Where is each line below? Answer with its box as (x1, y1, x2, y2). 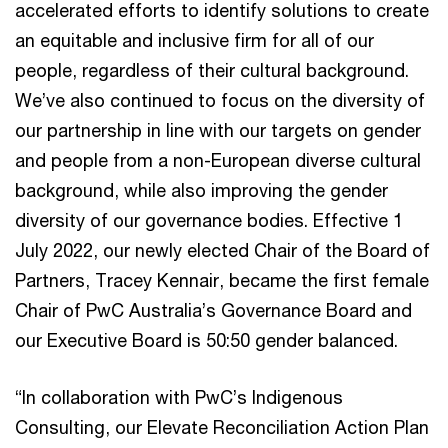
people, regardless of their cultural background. (15, 58, 409, 81)
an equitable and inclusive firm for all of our (15, 28, 374, 51)
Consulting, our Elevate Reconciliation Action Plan (15, 415, 429, 438)
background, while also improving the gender (15, 178, 388, 201)
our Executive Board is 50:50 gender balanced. (15, 328, 398, 351)
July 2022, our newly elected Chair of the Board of (15, 238, 430, 261)
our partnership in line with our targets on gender (15, 118, 421, 141)
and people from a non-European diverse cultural (15, 148, 421, 171)
